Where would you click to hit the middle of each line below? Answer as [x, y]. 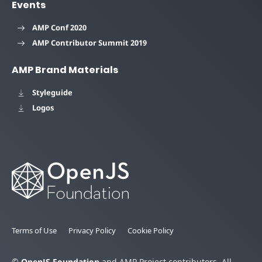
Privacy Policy [92, 230]
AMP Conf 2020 [59, 28]
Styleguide [52, 93]
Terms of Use [34, 230]
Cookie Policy [151, 230]
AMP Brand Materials [65, 70]
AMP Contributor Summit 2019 [89, 43]
